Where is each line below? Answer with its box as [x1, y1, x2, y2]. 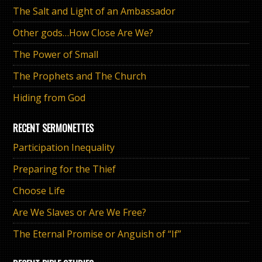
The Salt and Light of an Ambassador [13, 5, 176, 18]
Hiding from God [13, 91, 86, 104]
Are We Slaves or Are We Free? [13, 206, 147, 219]
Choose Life [13, 184, 65, 197]
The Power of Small [13, 48, 99, 61]
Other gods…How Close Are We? [13, 26, 154, 39]
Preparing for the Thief [13, 163, 116, 175]
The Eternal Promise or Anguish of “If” [13, 227, 182, 240]
